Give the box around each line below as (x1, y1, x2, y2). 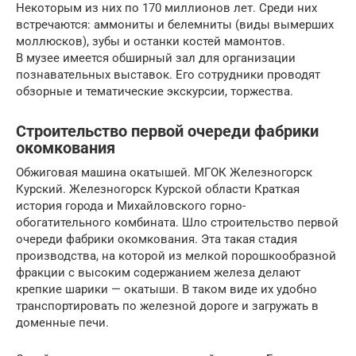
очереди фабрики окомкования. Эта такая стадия (16, 231, 297, 246)
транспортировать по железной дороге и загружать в (16, 298, 319, 313)
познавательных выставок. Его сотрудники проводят (16, 67, 320, 82)
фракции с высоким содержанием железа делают (16, 265, 300, 280)
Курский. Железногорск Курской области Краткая (16, 181, 300, 196)
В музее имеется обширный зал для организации (16, 50, 296, 65)
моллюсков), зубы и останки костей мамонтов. (16, 33, 285, 48)
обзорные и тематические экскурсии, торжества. (16, 83, 293, 99)
